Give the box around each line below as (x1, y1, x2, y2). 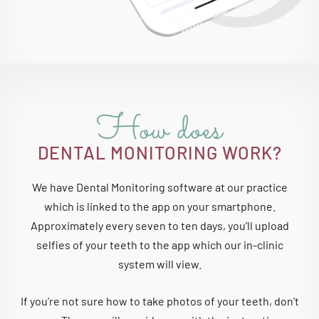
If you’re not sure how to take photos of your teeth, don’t (20, 293, 299, 308)
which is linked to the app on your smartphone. (43, 199, 276, 213)
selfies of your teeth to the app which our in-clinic (36, 237, 283, 251)
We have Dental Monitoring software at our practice (31, 179, 288, 194)
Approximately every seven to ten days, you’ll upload (30, 218, 289, 232)
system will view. (117, 256, 202, 271)
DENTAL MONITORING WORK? (37, 141, 282, 163)
